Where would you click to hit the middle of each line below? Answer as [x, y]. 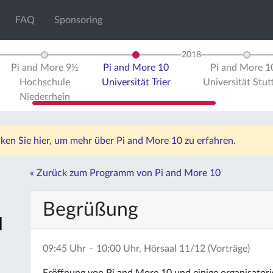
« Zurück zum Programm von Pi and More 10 [125, 173]
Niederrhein [44, 97]
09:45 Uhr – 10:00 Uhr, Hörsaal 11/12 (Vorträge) [146, 249]
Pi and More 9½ [44, 68]
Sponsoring [79, 20]
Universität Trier [136, 82]
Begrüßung [90, 210]
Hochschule [44, 82]
